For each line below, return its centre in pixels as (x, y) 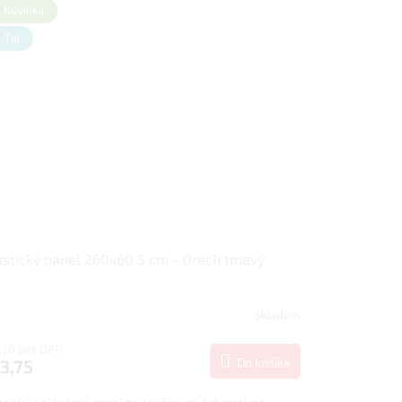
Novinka (23, 11)
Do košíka (263, 363)
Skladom (277, 315)
